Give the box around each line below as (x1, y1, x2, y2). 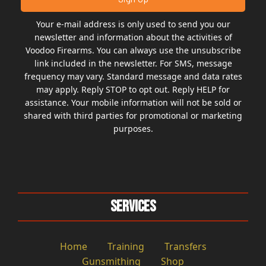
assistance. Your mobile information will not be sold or (24, 96, 242, 108)
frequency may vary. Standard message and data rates (24, 70, 242, 82)
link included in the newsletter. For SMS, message (34, 57, 232, 69)
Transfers (164, 240, 207, 254)
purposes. (113, 122, 153, 134)
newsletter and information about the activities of (34, 31, 232, 43)
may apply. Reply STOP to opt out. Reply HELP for (36, 83, 230, 95)
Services (110, 198, 156, 217)
